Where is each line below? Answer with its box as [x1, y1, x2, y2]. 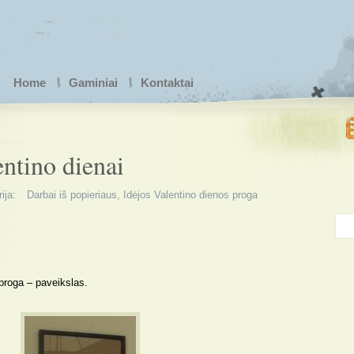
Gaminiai [69, 76, 118, 89]
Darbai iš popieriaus [27, 189, 117, 201]
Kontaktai [141, 76, 194, 89]
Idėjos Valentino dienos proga [123, 189, 258, 201]
